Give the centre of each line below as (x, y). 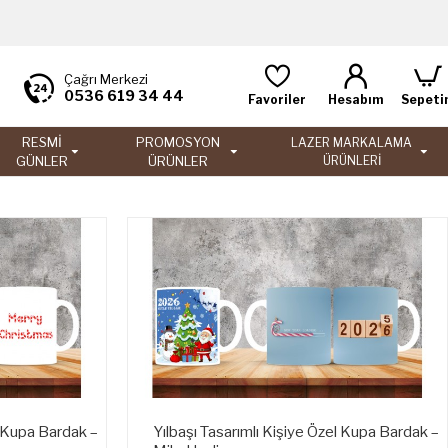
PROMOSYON (177, 141)
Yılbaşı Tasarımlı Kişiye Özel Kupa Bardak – (295, 431)
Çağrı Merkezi (106, 78)
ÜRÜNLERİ (351, 160)
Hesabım (355, 99)
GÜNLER (41, 160)
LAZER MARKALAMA (352, 142)
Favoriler (277, 99)
